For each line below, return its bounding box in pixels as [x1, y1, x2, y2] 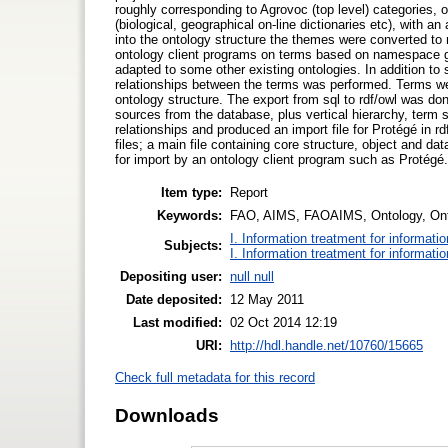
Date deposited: [126, 291, 222, 307]
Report [230, 184, 268, 200]
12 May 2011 [230, 291, 304, 307]
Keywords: [157, 207, 222, 223]
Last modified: [133, 314, 222, 330]
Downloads [115, 404, 219, 426]
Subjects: [164, 237, 222, 253]
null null [230, 268, 274, 284]
